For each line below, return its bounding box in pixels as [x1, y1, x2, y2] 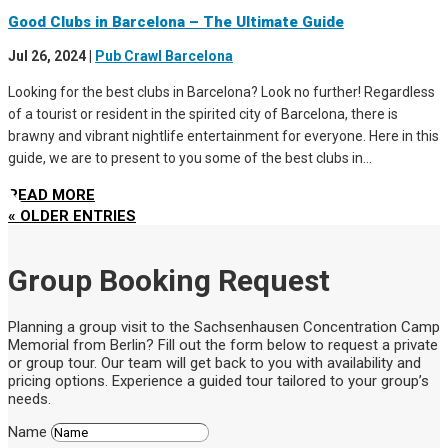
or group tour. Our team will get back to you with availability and [8, 353, 421, 372]
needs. [8, 389, 51, 408]
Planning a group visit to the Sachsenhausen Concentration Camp [8, 317, 440, 336]
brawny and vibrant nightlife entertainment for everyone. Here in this [8, 127, 439, 144]
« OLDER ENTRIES [8, 206, 136, 225]
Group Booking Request [8, 262, 330, 298]
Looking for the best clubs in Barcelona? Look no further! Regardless [8, 83, 435, 100]
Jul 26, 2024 [8, 47, 86, 64]
